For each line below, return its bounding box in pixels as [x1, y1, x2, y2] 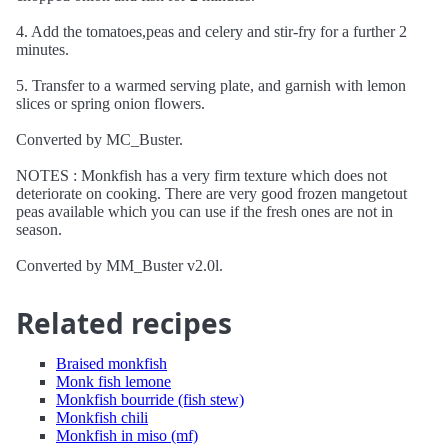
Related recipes [16, 304, 232, 342]
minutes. [16, 41, 69, 58]
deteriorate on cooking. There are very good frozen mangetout [16, 185, 407, 202]
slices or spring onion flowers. [16, 95, 205, 112]
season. [16, 221, 62, 238]
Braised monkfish [56, 355, 167, 372]
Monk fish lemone [56, 373, 171, 390]
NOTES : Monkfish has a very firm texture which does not [16, 167, 387, 184]
